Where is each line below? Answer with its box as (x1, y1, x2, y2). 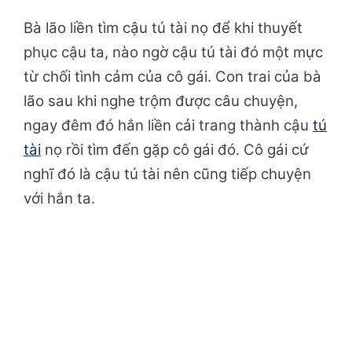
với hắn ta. (24, 189, 95, 208)
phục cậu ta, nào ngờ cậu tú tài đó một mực (24, 43, 323, 62)
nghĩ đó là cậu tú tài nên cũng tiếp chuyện (24, 165, 311, 184)
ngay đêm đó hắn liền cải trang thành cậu (24, 116, 313, 135)
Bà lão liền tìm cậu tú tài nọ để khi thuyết (24, 19, 302, 38)
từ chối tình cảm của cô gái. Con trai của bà (24, 68, 321, 86)
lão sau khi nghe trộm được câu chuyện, (24, 92, 298, 111)
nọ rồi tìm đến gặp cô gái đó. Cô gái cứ (41, 141, 309, 159)
